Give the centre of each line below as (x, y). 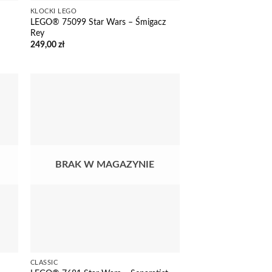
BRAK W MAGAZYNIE (105, 164)
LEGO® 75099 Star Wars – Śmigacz (98, 22)
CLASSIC (44, 263)
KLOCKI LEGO (53, 11)
